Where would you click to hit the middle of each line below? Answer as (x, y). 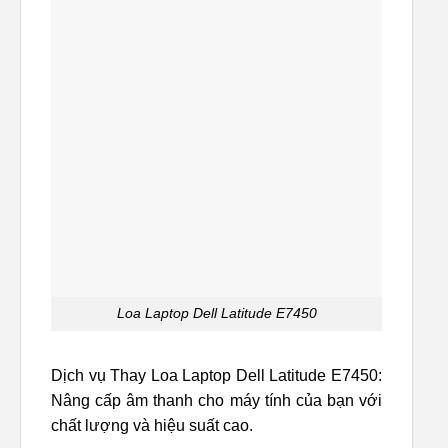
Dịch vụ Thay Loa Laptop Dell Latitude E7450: (216, 376)
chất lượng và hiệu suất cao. (152, 426)
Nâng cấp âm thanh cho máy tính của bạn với (216, 401)
